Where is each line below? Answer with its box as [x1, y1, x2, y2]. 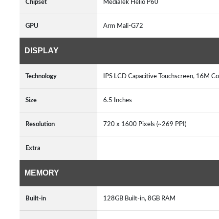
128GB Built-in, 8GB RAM [103, 195, 178, 202]
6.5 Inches [103, 97, 135, 104]
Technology [25, 73, 57, 80]
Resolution [25, 121, 55, 128]
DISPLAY [24, 46, 59, 55]
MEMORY [24, 169, 59, 177]
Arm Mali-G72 [103, 22, 146, 29]
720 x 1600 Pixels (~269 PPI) [103, 121, 189, 128]
